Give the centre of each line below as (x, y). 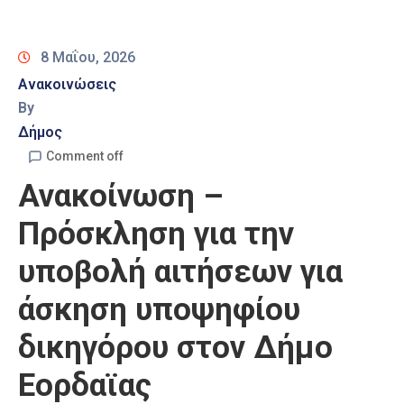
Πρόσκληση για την (156, 234)
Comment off (85, 156)
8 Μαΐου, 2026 (88, 58)
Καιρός (38, 24)
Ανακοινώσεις (67, 85)
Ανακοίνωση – (121, 197)
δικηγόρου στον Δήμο (175, 348)
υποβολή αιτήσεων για (180, 272)
